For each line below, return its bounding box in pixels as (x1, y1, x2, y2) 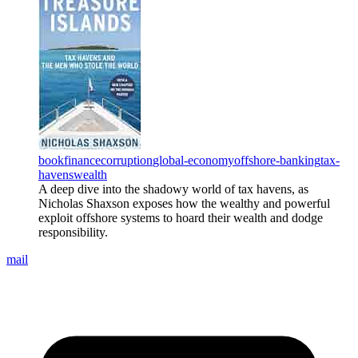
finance (64, 153, 101, 167)
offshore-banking (234, 153, 320, 167)
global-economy (153, 153, 234, 167)
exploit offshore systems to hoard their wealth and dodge (38, 210, 323, 225)
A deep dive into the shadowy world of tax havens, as (38, 181, 308, 196)
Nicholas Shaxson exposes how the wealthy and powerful (38, 196, 330, 210)
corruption (101, 153, 153, 167)
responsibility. (38, 225, 108, 239)
